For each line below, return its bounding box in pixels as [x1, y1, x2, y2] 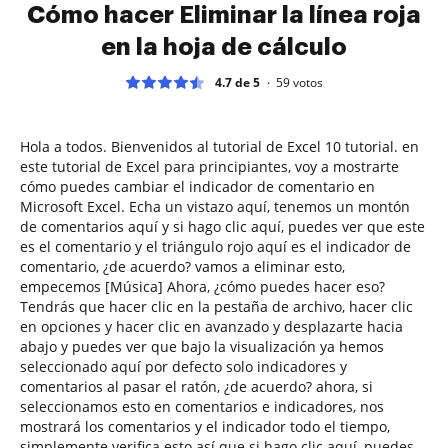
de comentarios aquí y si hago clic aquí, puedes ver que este [20, 216, 425, 236]
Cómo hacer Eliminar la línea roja [27, 2, 421, 27]
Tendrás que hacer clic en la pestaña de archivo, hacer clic [20, 296, 413, 316]
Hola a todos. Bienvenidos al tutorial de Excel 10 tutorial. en [20, 136, 419, 156]
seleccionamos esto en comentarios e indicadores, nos [20, 396, 384, 416]
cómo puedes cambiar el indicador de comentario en [20, 176, 375, 196]
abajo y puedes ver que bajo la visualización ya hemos [20, 336, 384, 356]
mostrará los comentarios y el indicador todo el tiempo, [20, 416, 390, 436]
